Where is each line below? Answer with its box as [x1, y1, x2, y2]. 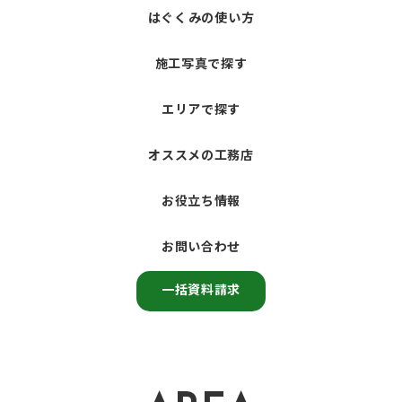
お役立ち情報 [161, 196, 241, 209]
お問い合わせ [161, 241, 241, 255]
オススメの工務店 [148, 150, 254, 163]
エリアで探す [161, 104, 241, 118]
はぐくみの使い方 [147, 13, 255, 26]
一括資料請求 [161, 284, 241, 298]
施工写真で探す [154, 58, 248, 72]
